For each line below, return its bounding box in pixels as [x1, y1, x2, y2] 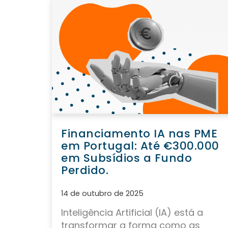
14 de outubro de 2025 [61, 188, 144, 199]
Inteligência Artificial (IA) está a [61, 206, 203, 219]
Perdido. [61, 162, 108, 179]
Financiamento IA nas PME [61, 126, 217, 142]
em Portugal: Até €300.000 [61, 138, 219, 154]
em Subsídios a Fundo [61, 150, 192, 166]
